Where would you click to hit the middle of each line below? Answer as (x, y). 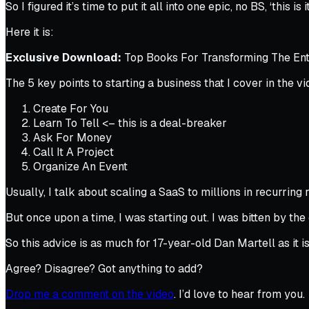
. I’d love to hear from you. (239, 294)
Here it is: (30, 32)
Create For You (71, 108)
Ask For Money (72, 137)
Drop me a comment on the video (90, 294)
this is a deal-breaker (172, 123)
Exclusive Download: (63, 57)
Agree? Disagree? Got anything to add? (104, 268)
